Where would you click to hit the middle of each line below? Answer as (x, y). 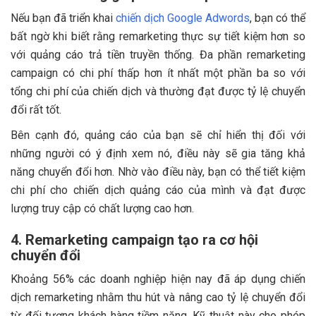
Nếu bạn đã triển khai (63, 18)
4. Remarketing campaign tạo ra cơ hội (134, 239)
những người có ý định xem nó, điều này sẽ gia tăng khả (158, 153)
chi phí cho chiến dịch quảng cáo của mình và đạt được (158, 190)
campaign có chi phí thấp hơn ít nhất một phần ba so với (158, 73)
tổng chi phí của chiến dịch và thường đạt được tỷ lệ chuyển (158, 91)
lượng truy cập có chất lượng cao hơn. (102, 208)
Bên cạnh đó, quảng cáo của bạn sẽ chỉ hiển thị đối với (158, 135)
